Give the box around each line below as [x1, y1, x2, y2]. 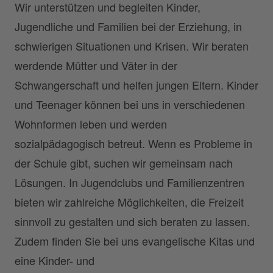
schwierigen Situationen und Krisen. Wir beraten [15, 37, 249, 54]
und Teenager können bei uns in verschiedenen [15, 96, 245, 112]
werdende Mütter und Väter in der [15, 57, 177, 73]
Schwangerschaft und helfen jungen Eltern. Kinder [15, 76, 258, 93]
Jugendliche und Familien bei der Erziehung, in [15, 18, 242, 34]
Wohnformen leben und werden [15, 115, 167, 132]
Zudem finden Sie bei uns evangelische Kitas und [15, 232, 255, 249]
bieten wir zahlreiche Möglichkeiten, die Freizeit [15, 193, 244, 210]
